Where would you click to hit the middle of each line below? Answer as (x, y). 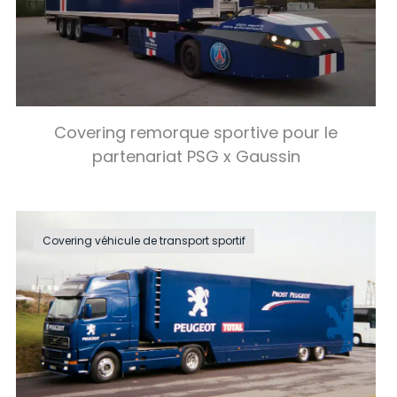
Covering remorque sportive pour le (196, 132)
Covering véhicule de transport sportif (144, 241)
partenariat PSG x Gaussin (196, 156)
